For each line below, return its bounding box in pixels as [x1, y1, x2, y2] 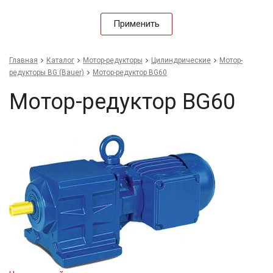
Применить [113, 18, 160, 29]
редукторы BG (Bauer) [9, 68, 84, 77]
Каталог [46, 56, 74, 65]
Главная [9, 56, 38, 65]
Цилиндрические [151, 56, 211, 65]
